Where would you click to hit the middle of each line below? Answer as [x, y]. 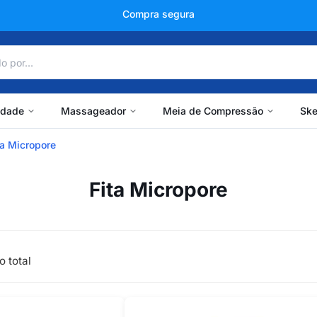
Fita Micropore [158, 190]
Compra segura [158, 14]
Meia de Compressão [213, 111]
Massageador [93, 111]
